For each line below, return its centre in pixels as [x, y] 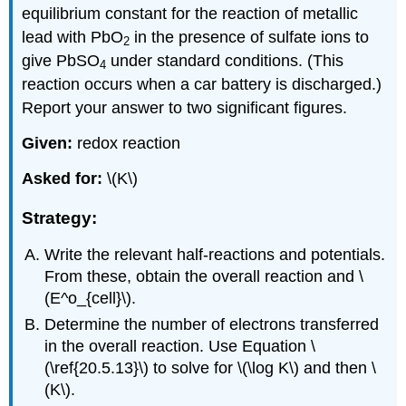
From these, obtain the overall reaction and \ [204, 277]
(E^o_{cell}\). [91, 299]
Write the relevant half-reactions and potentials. [215, 255]
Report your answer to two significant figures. [185, 108]
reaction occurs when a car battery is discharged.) [202, 85]
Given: [48, 143]
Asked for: [63, 178]
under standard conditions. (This [225, 61]
